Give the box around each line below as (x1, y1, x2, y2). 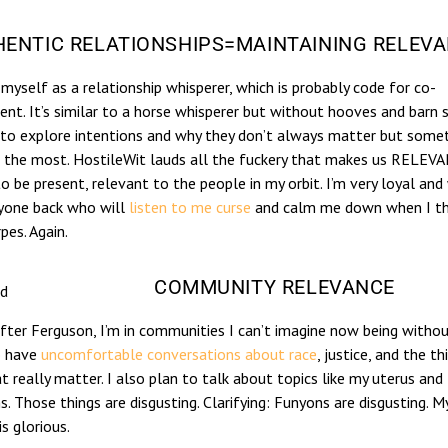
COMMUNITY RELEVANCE (154, 275, 396, 299)
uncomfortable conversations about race (41, 344, 317, 364)
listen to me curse (129, 197, 255, 217)
